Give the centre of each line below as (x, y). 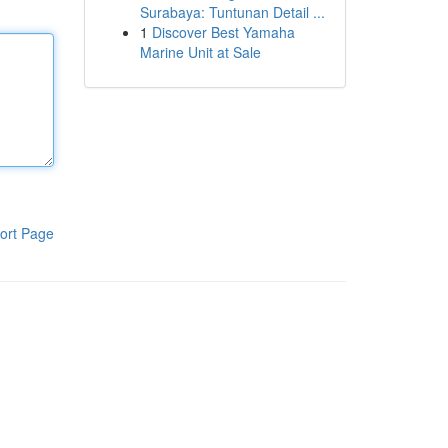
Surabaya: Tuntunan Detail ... (232, 12)
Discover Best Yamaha (223, 32)
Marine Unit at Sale (200, 52)
